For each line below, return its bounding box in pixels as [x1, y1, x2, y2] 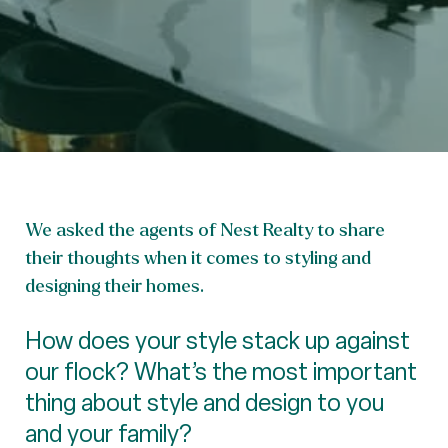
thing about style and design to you [25, 386, 384, 418]
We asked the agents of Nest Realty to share [25, 218, 385, 241]
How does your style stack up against [25, 324, 410, 356]
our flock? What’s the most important [25, 355, 417, 387]
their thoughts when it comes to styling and [25, 246, 371, 269]
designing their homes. [25, 274, 204, 297]
